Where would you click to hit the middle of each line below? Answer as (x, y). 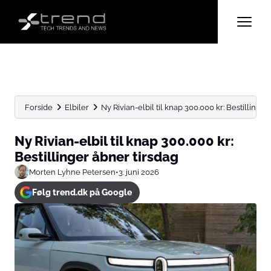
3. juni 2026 (139, 172)
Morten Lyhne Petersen (72, 172)
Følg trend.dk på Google (82, 192)
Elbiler (77, 107)
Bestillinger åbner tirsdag (96, 157)
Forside (39, 107)
